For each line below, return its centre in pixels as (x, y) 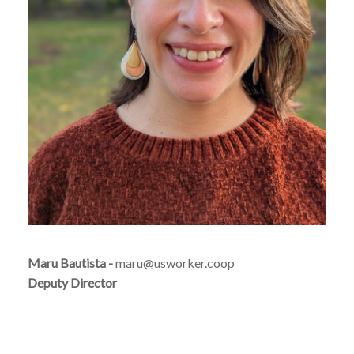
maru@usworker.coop (175, 263)
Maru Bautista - (72, 263)
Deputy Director (72, 283)
